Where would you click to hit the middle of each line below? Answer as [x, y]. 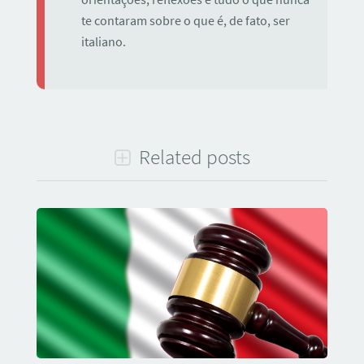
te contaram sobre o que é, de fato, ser [185, 21]
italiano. [103, 42]
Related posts [192, 157]
